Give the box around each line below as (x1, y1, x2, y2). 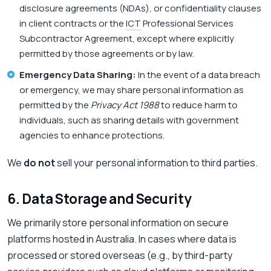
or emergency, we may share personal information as (19, 83, 244, 97)
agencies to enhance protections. (19, 129, 165, 142)
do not (24, 156, 55, 170)
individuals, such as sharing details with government (19, 114, 239, 127)
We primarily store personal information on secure (7, 216, 229, 230)
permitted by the (19, 99, 91, 112)
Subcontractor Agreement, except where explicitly (19, 32, 234, 45)
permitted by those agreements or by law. (19, 47, 194, 60)
